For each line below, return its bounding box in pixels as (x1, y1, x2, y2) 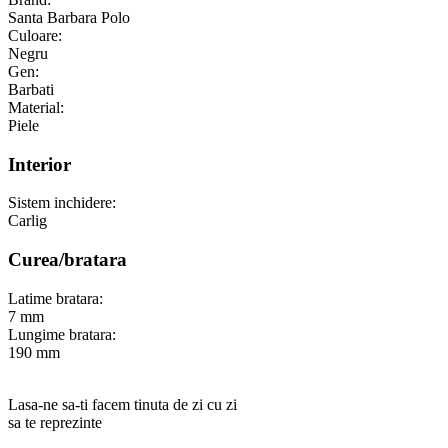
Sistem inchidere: (8, 194, 116, 212)
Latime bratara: (8, 289, 103, 307)
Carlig (8, 212, 47, 230)
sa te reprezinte (8, 413, 102, 431)
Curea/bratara (8, 249, 127, 271)
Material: (8, 98, 64, 116)
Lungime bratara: (8, 325, 116, 343)
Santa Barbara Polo (8, 8, 130, 26)
